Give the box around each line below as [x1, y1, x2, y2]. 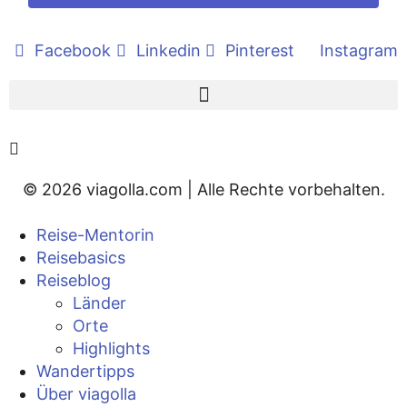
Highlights [73, 338, 150, 358]
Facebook [35, 41, 111, 61]
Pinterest [225, 41, 294, 61]
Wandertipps [36, 361, 134, 381]
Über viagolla [36, 383, 136, 403]
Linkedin [135, 41, 201, 61]
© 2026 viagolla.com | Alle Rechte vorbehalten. [22, 180, 385, 200]
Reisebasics [36, 247, 125, 267]
